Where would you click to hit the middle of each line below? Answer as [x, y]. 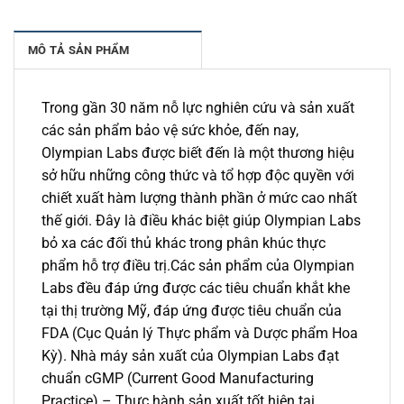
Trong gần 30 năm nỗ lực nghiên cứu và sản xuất [198, 108]
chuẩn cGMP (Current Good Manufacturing [178, 379]
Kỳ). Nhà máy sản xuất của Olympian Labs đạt [190, 356]
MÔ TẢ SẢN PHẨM [79, 50]
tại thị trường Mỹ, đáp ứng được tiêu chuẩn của [192, 311]
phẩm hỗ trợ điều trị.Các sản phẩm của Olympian [198, 266]
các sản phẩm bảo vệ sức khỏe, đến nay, [170, 131]
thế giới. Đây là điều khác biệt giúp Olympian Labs [201, 221]
